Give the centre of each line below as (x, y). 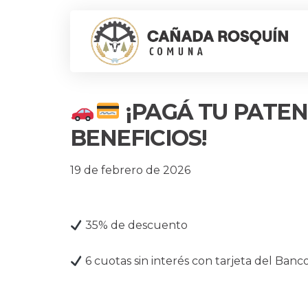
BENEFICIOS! (139, 138)
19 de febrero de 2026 (130, 170)
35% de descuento (135, 225)
